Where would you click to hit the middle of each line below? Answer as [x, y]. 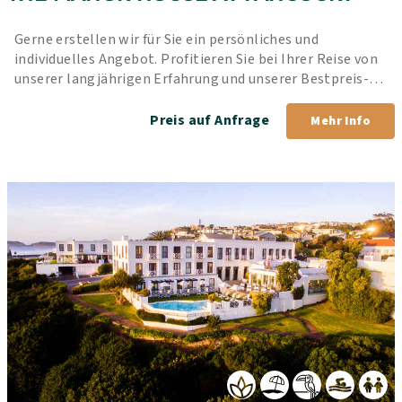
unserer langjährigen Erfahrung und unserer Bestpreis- [192, 79]
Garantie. [44, 99]
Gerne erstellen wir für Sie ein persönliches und [167, 40]
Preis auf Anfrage [211, 121]
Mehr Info [341, 122]
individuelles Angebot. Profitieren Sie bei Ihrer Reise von [197, 60]
